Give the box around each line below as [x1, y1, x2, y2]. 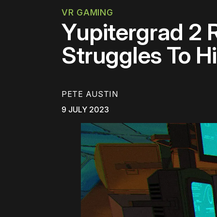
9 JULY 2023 [62, 105, 109, 115]
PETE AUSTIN [62, 89, 118, 99]
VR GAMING [62, 7, 113, 17]
